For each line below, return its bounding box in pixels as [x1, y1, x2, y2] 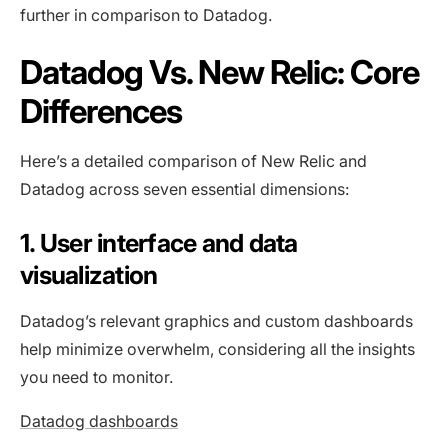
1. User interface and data [20, 228, 298, 259]
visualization [20, 260, 158, 291]
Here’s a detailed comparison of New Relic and [20, 151, 367, 172]
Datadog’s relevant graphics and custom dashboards [20, 311, 413, 332]
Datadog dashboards [20, 411, 178, 432]
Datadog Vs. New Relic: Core [20, 52, 420, 93]
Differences [20, 91, 183, 132]
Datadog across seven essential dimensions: [20, 179, 349, 200]
